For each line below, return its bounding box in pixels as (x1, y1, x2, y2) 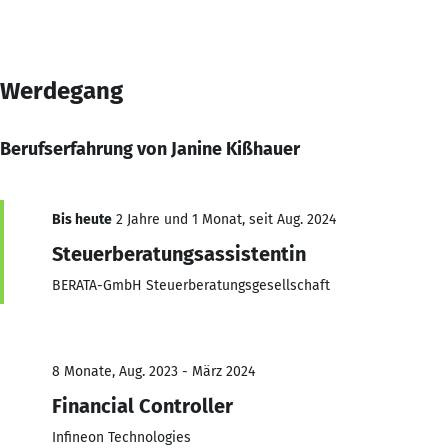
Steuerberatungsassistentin (52, 241, 306, 266)
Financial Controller (52, 393, 233, 418)
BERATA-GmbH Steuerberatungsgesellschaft (52, 276, 330, 294)
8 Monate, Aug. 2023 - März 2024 (52, 362, 255, 380)
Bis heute (52, 210, 112, 228)
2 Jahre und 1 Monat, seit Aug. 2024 (112, 210, 336, 228)
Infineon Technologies (52, 428, 191, 446)
